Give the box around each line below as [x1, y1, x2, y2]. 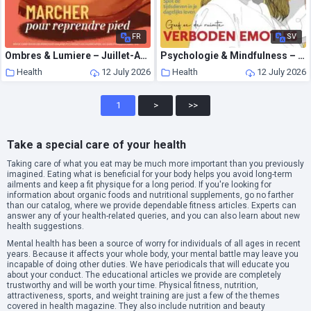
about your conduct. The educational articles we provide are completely [7, 270, 281, 280]
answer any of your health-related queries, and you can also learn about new [7, 211, 300, 221]
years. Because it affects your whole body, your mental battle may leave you [7, 249, 299, 260]
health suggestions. [7, 221, 84, 232]
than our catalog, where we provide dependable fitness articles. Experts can [7, 201, 296, 211]
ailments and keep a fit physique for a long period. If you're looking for [7, 180, 271, 190]
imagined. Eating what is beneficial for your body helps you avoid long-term [7, 169, 292, 180]
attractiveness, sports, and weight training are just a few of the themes [7, 291, 280, 301]
